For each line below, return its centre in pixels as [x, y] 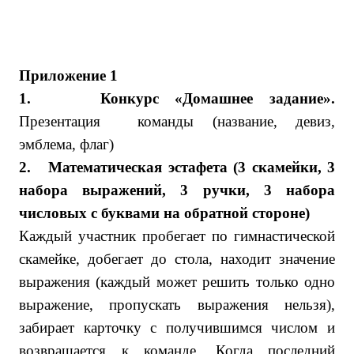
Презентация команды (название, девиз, [177, 121]
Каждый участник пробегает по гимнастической [177, 236]
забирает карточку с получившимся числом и [177, 328]
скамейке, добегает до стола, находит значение [177, 259]
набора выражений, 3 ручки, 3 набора [177, 190]
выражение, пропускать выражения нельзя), [177, 305]
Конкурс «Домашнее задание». [218, 98]
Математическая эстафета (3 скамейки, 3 [192, 167]
